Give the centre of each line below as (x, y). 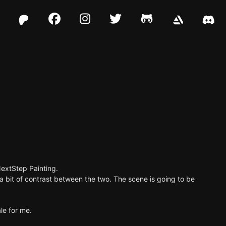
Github (161, 27)
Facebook (76, 27)
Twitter (131, 27)
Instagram (110, 27)
